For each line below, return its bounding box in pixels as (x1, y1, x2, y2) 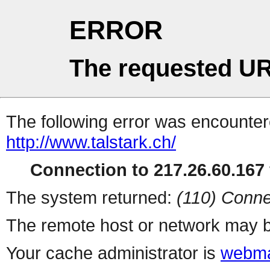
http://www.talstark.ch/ (6, 132, 176, 152)
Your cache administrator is (6, 243, 221, 263)
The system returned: (6, 187, 177, 208)
